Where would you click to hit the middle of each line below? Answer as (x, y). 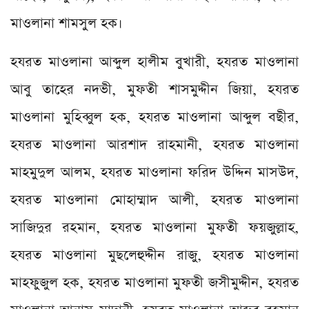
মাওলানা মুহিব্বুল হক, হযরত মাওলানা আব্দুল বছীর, (154, 117)
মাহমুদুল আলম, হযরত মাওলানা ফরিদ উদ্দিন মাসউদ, (154, 172)
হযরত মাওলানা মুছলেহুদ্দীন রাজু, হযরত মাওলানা (154, 255)
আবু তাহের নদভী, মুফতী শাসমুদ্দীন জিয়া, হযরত (154, 89)
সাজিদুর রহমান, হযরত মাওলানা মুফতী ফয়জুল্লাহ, (154, 227)
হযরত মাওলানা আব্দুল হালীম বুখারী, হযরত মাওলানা (154, 62)
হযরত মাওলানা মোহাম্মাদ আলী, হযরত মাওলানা (154, 200)
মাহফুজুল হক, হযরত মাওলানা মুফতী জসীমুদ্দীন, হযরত (154, 282)
